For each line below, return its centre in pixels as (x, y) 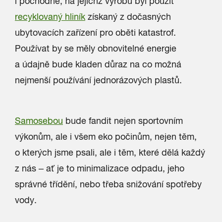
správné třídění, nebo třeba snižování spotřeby (108, 184)
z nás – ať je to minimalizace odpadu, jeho (100, 168)
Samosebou (39, 121)
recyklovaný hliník (50, 17)
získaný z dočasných (128, 17)
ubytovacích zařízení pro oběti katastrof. (95, 32)
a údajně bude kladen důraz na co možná (98, 64)
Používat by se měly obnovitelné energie (96, 48)
